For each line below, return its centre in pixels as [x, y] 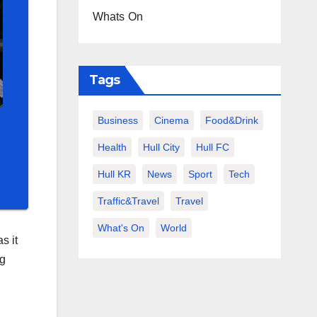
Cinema [171, 120]
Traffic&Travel [128, 201]
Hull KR [114, 174]
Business [117, 120]
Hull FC [212, 147]
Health [112, 147]
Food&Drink [231, 120]
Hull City [161, 147]
